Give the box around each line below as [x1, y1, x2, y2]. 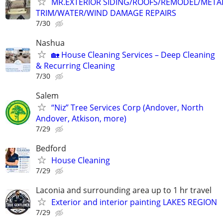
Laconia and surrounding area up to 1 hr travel [36, 185, 212, 196]
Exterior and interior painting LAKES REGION [51, 197, 217, 208]
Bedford [36, 143, 66, 154]
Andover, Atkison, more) [36, 112, 126, 124]
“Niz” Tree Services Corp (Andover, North [51, 102, 204, 113]
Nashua [36, 37, 65, 48]
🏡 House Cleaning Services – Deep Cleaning [51, 49, 215, 60]
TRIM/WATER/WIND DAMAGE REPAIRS [36, 7, 176, 18]
